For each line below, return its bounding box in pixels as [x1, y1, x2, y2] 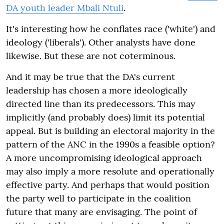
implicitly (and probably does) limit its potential [6, 111, 205, 123]
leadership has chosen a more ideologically [6, 84, 187, 96]
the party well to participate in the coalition [6, 192, 191, 204]
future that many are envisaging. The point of [6, 205, 197, 217]
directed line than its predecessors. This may [6, 97, 195, 109]
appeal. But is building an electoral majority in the [6, 124, 215, 136]
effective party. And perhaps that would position [6, 178, 209, 190]
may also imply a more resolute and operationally [6, 165, 214, 177]
